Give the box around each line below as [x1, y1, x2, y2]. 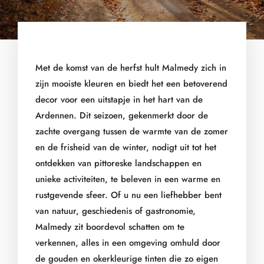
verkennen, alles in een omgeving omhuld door [35, 236, 220, 249]
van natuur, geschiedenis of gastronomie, [35, 204, 196, 217]
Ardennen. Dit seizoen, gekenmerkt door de [35, 109, 208, 122]
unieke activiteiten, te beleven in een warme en [35, 173, 220, 186]
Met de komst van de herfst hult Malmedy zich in [35, 61, 226, 74]
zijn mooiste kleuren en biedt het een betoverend [35, 77, 227, 90]
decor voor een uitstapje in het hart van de [35, 93, 203, 106]
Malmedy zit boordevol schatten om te [35, 220, 184, 233]
